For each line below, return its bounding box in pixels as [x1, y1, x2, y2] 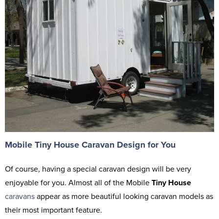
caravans [5, 191, 35, 201]
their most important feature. [5, 205, 102, 215]
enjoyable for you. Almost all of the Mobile [5, 177, 152, 188]
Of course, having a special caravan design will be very [5, 164, 191, 174]
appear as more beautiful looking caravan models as [35, 191, 213, 201]
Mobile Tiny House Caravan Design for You [5, 139, 175, 150]
